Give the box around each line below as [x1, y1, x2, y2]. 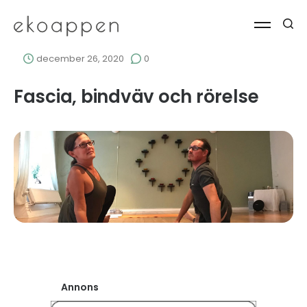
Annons [61, 280, 99, 294]
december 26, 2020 [34, 52, 124, 65]
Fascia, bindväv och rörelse [14, 84, 259, 109]
